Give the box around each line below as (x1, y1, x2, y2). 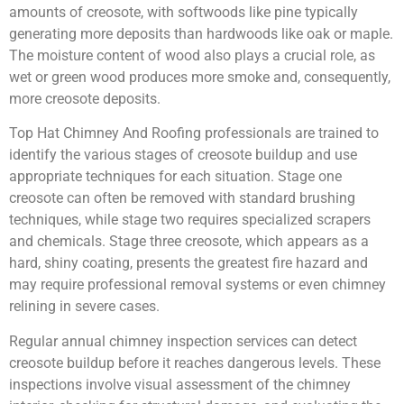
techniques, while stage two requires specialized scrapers (9, 211, 371, 229)
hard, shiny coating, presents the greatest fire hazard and (9, 254, 368, 272)
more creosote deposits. (9, 89, 161, 107)
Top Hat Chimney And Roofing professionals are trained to (9, 124, 379, 142)
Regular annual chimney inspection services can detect (9, 332, 357, 350)
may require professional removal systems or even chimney (9, 276, 386, 294)
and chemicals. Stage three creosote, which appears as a (9, 233, 369, 251)
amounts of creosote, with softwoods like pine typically (9, 3, 358, 21)
